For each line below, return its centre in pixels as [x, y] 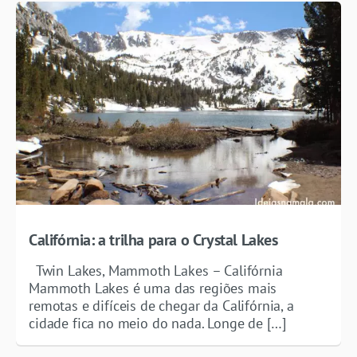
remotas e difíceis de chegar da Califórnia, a [161, 306]
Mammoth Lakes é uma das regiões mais [153, 288]
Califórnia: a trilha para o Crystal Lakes [153, 240]
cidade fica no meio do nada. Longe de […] [157, 324]
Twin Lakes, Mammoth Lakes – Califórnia [156, 271]
